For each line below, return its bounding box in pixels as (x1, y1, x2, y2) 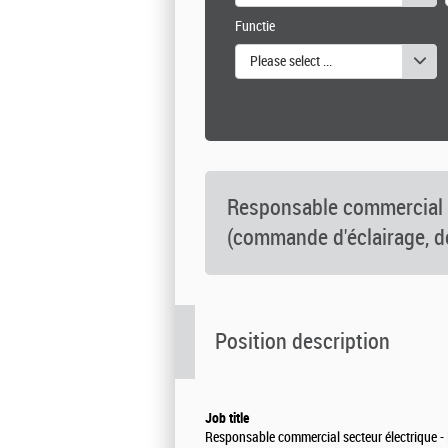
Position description (215, 327, 390, 355)
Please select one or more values (250, 52, 425, 70)
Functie (235, 17, 275, 35)
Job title (205, 409, 249, 426)
